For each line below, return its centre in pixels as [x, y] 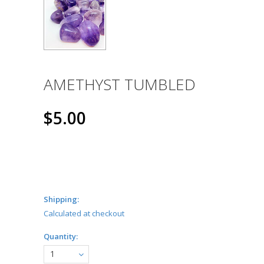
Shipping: [61, 199]
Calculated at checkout [84, 214]
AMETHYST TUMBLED [120, 85]
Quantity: [61, 237]
